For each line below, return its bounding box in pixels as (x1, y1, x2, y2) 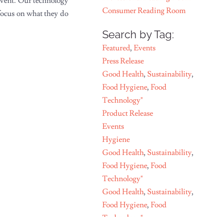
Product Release (102, 108, 154, 119)
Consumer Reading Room (102, 6, 186, 16)
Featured (102, 43, 131, 53)
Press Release (102, 56, 144, 66)
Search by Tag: (102, 28, 174, 41)
